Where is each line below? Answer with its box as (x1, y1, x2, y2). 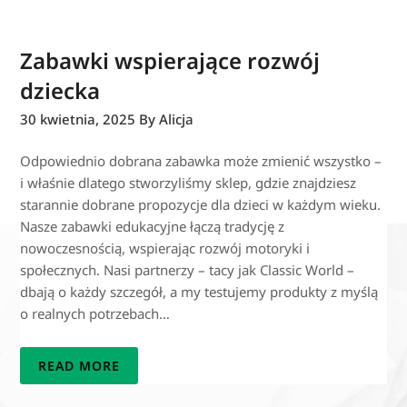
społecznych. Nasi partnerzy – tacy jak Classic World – (20, 260, 355, 279)
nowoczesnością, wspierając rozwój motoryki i (20, 238, 311, 257)
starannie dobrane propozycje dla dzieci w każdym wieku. (20, 194, 382, 213)
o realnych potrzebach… (20, 303, 171, 323)
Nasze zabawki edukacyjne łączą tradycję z (20, 216, 285, 235)
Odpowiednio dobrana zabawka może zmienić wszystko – (20, 151, 382, 170)
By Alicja (139, 109, 194, 128)
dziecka (20, 74, 101, 105)
